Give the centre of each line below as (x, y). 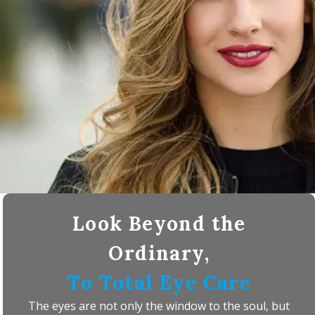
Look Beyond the (159, 224)
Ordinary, (159, 253)
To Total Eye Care (159, 283)
